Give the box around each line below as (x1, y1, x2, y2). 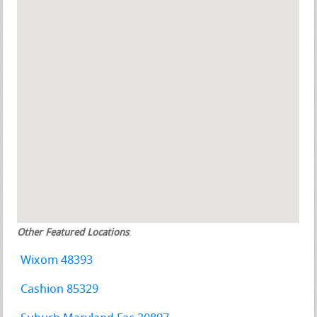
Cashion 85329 (21, 283, 99, 296)
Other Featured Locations (17, 227, 129, 238)
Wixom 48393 (21, 254, 93, 267)
